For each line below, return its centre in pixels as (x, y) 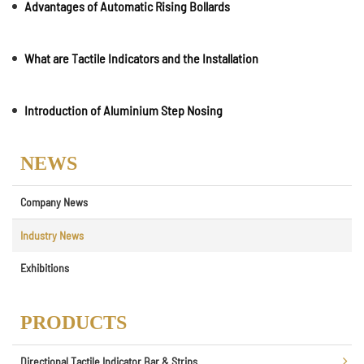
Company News (54, 202)
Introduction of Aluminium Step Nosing (123, 110)
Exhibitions (45, 268)
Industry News (52, 235)
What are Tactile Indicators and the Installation (141, 58)
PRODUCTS (74, 323)
